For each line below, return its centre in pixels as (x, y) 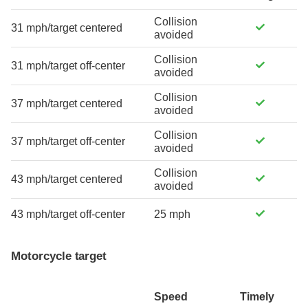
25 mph (172, 214)
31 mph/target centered (67, 27)
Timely (257, 297)
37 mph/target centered (67, 103)
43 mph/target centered (67, 179)
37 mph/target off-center (68, 141)
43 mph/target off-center (68, 214)
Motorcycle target (59, 256)
